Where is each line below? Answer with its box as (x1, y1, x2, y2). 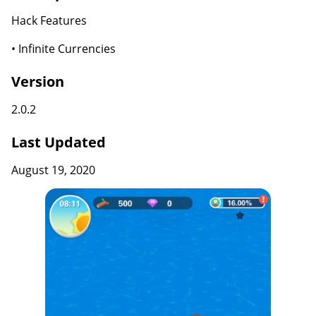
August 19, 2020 (11, 162, 95, 178)
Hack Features (11, 13, 87, 28)
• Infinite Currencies (11, 41, 116, 56)
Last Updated (11, 133, 106, 152)
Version (11, 72, 64, 91)
